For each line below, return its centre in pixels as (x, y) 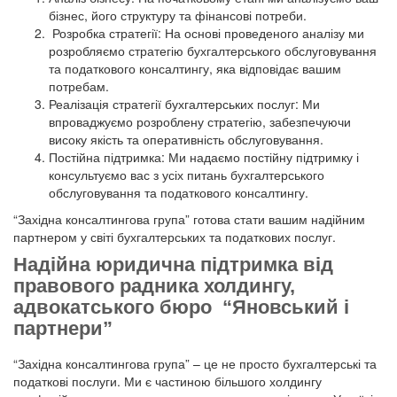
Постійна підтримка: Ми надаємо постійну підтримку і (204, 157)
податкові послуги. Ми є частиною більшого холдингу (167, 381)
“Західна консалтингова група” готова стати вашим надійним (189, 219)
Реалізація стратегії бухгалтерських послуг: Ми (184, 104)
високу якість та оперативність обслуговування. (186, 140)
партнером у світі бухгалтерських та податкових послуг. (176, 237)
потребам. (79, 86)
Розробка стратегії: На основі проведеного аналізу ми (208, 33)
